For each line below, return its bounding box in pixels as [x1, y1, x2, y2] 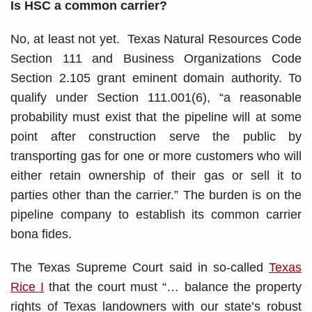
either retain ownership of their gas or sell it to [10, 168, 302, 182]
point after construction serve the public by [10, 129, 302, 143]
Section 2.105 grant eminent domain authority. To [10, 70, 302, 85]
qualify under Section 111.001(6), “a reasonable [10, 90, 302, 104]
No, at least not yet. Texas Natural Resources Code [10, 31, 302, 46]
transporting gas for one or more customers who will [10, 148, 302, 163]
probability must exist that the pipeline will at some [10, 109, 302, 124]
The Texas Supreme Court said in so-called [10, 260, 269, 274]
